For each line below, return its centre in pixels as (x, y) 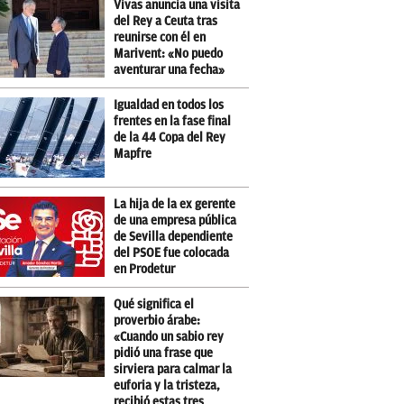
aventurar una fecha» (169, 70)
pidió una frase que (163, 353)
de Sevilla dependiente (173, 237)
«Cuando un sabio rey (169, 337)
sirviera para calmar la (173, 370)
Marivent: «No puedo (168, 54)
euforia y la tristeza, (167, 386)
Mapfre (133, 154)
